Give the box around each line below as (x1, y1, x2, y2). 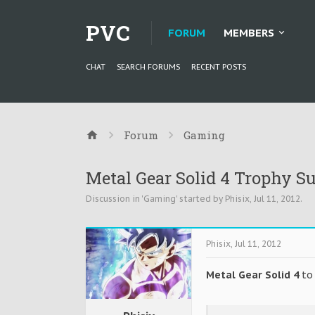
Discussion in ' (86, 193, 143, 204)
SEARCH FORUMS (117, 62, 180, 72)
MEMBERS (224, 26, 274, 39)
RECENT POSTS (191, 62, 246, 72)
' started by (176, 193, 225, 204)
